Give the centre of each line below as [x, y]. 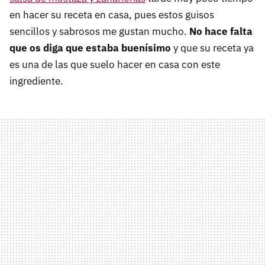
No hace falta [221, 32]
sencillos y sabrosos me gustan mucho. [99, 32]
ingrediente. [36, 81]
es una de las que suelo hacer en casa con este [115, 65]
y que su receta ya [212, 48]
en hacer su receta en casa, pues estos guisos [112, 15]
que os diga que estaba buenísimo [90, 48]
